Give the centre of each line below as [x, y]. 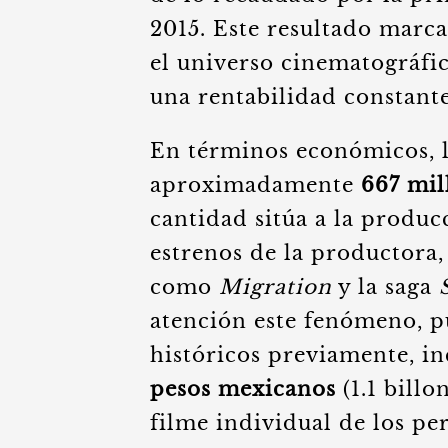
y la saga [385, 287]
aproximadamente [255, 185]
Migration [275, 287]
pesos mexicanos [243, 389]
